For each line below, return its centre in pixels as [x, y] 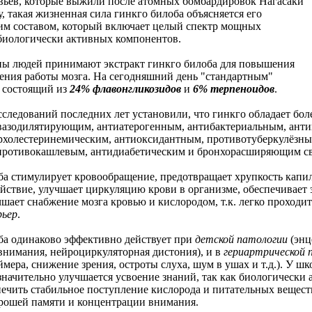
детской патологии [241, 239]
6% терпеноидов [234, 89]
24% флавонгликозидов [125, 89]
